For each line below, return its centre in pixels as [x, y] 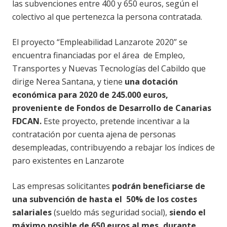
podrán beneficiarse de [159, 186]
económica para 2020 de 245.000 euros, [90, 95]
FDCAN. [27, 121]
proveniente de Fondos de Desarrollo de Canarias [112, 108]
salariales [32, 213]
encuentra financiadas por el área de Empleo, [99, 55]
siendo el [186, 213]
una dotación [151, 82]
